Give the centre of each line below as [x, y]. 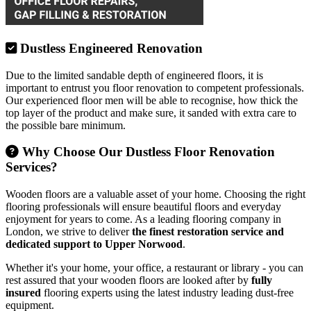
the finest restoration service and [208, 232]
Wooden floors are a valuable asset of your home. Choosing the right [155, 194]
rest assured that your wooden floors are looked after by [128, 280]
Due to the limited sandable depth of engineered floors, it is [134, 75]
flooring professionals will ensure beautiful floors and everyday [143, 207]
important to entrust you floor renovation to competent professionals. [155, 87]
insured [23, 293]
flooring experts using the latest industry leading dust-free [167, 293]
